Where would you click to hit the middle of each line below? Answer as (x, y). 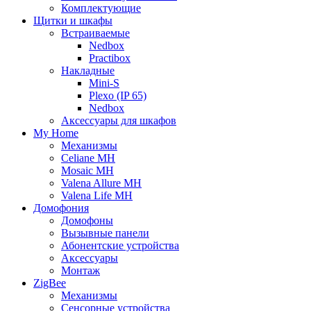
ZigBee (50, 283)
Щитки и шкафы (73, 21)
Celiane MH (88, 158)
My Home (56, 133)
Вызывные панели (105, 233)
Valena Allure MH (101, 183)
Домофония (61, 208)
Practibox (110, 58)
